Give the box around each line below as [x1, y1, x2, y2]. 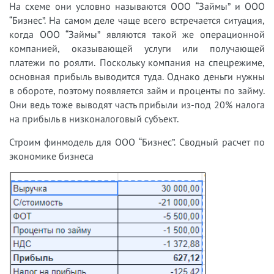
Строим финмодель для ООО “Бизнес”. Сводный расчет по [9, 136, 265, 149]
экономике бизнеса [9, 150, 94, 163]
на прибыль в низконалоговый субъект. [9, 113, 179, 125]
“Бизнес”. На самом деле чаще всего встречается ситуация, [9, 14, 265, 27]
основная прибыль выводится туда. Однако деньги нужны [9, 70, 265, 83]
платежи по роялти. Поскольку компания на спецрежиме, [9, 56, 265, 69]
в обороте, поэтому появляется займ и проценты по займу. [9, 84, 265, 97]
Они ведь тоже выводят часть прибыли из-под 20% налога [9, 98, 265, 111]
